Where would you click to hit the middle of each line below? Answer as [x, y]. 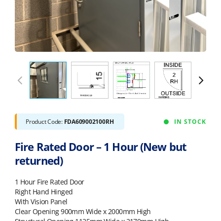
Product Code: [45, 122]
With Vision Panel [41, 202]
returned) [39, 161]
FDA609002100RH [89, 122]
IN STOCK [190, 122]
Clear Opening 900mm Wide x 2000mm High [83, 212]
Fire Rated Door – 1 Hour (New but [101, 147]
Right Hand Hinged [44, 192]
